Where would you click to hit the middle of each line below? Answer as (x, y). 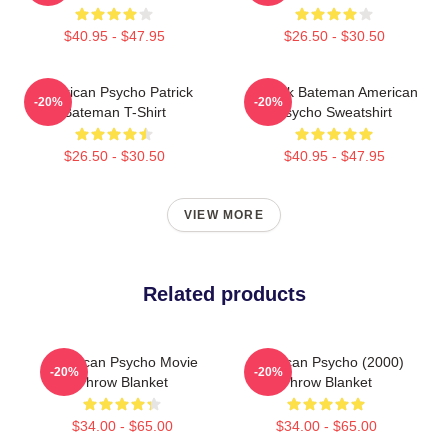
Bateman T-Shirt (114, 111)
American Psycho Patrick (114, 91)
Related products (224, 293)
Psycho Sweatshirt (334, 111)
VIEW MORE (224, 214)
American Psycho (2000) (326, 361)
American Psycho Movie (122, 361)
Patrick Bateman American (334, 91)
